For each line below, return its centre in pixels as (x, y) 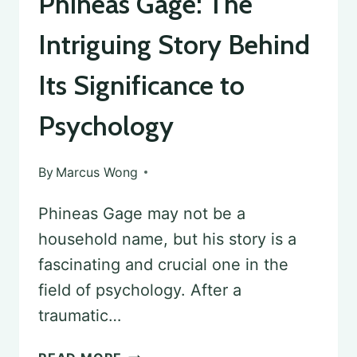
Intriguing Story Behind (174, 44)
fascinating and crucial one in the (163, 264)
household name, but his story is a (167, 239)
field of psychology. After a (140, 290)
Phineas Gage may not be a (142, 213)
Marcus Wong (97, 172)
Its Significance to (141, 85)
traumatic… (80, 315)
